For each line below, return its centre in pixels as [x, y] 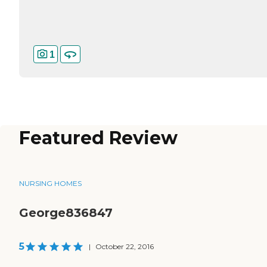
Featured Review [98, 138]
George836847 [66, 213]
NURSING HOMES [50, 184]
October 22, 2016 [125, 247]
